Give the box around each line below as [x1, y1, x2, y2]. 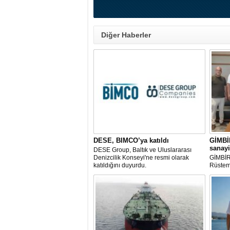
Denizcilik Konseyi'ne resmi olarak [93, 154, 189, 161]
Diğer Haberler [101, 31, 151, 39]
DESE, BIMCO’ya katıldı [93, 137, 169, 144]
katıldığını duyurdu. [93, 162, 146, 169]
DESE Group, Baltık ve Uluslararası [93, 146, 191, 154]
